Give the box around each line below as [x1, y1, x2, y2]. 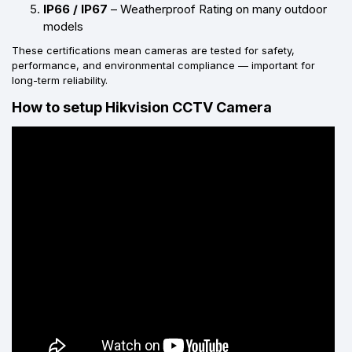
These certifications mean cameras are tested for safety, [12, 43, 295, 57]
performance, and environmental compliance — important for [12, 58, 315, 71]
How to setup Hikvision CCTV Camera [12, 98, 272, 115]
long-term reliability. [12, 73, 108, 86]
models [43, 18, 83, 34]
